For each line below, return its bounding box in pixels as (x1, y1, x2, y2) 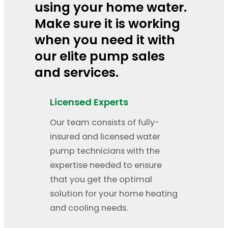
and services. (35, 64, 119, 82)
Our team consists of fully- (50, 117, 159, 129)
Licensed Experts (50, 96, 128, 109)
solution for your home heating (50, 188, 178, 200)
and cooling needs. (50, 202, 128, 214)
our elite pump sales (35, 47, 165, 66)
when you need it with (35, 31, 175, 49)
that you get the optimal (50, 174, 152, 186)
